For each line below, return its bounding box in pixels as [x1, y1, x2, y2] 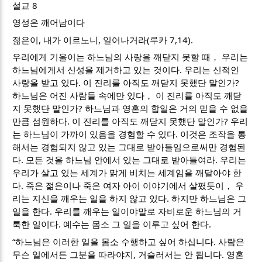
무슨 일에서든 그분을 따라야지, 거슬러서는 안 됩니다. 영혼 [12, 248, 244, 260]
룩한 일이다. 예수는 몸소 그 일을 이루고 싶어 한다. [12, 218, 212, 230]
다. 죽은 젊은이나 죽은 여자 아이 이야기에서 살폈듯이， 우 [12, 180, 244, 192]
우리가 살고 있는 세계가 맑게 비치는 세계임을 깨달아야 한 [12, 167, 242, 179]
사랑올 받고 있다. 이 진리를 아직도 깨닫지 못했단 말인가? [12, 77, 240, 89]
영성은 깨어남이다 [12, 16, 85, 29]
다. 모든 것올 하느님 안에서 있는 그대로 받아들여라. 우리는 [12, 154, 247, 166]
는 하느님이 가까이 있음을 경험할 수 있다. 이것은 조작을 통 [12, 128, 247, 140]
